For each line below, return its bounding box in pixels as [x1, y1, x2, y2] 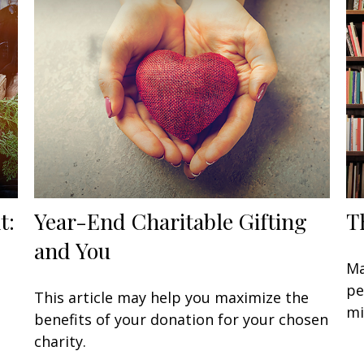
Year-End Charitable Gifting [34, 206, 308, 236]
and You [34, 236, 111, 266]
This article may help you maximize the [34, 288, 310, 308]
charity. [34, 331, 87, 352]
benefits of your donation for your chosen [34, 310, 329, 330]
